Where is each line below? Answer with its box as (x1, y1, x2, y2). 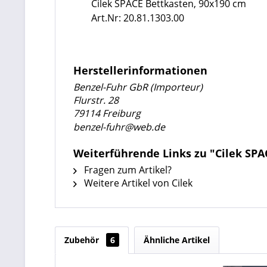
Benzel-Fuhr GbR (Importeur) (73, 80, 203, 94)
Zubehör (64, 234, 101, 246)
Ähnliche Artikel (144, 234, 210, 246)
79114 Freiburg (73, 107, 141, 120)
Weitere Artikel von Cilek (82, 176, 193, 190)
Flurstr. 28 (73, 94, 119, 107)
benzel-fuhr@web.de (73, 120, 165, 133)
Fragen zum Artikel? (82, 163, 172, 176)
